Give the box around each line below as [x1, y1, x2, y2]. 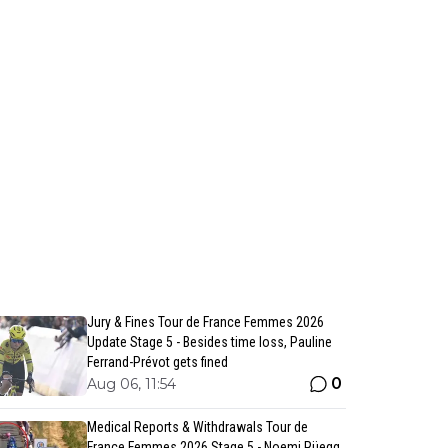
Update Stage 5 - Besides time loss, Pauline [86, 334, 332, 350]
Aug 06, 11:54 [86, 375, 176, 393]
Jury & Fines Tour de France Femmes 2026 [86, 314, 324, 330]
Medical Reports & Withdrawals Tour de [86, 419, 308, 435]
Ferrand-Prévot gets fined [86, 354, 228, 370]
